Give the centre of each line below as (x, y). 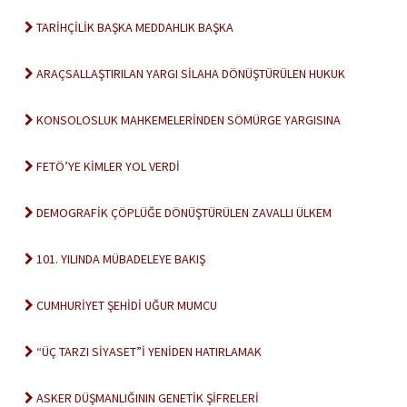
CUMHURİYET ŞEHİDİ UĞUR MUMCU (125, 305)
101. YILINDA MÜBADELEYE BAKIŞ (119, 259)
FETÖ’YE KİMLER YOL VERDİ (107, 166)
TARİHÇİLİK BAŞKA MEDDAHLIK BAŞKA (134, 27)
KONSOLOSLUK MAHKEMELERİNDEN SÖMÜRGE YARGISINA (187, 120)
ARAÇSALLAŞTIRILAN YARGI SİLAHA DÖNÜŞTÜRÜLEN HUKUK (189, 74)
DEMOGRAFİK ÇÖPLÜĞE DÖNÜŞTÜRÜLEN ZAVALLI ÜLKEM (183, 213)
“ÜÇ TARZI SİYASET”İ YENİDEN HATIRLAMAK (148, 352)
